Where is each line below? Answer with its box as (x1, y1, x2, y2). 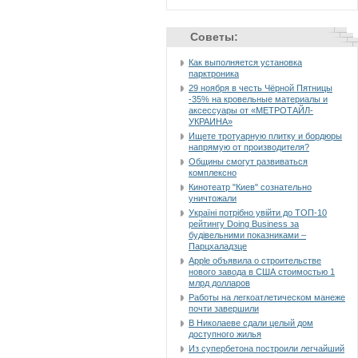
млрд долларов (189, 278, 250, 288)
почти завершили (189, 304, 259, 313)
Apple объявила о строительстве (189, 256, 321, 265)
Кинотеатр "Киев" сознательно (189, 182, 312, 192)
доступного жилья (189, 329, 261, 339)
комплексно (189, 168, 237, 177)
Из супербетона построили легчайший (189, 344, 344, 353)
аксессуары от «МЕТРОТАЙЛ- (189, 105, 313, 115)
